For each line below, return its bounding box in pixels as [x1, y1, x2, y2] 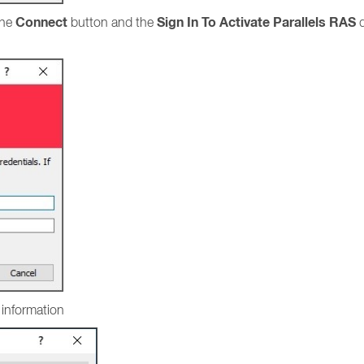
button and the [71, 15, 157, 29]
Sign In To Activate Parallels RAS [157, 14, 356, 31]
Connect [15, 14, 71, 31]
